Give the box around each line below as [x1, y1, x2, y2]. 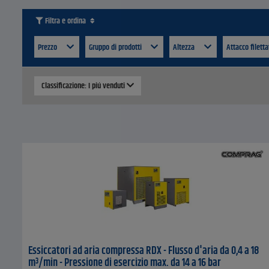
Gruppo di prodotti [88, 41, 144, 55]
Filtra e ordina [43, 14, 88, 28]
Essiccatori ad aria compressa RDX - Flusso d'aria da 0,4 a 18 [28, 243, 259, 260]
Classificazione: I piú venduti [41, 79, 127, 93]
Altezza [173, 41, 196, 55]
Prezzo [38, 41, 59, 55]
